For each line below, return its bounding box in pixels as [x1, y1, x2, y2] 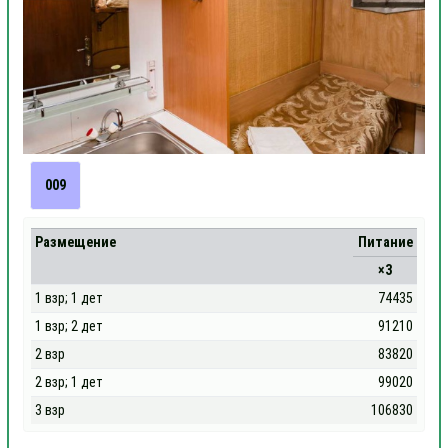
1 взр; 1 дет [35, 290, 104, 306]
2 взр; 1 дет [35, 374, 104, 390]
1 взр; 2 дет [35, 318, 104, 334]
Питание [357, 234, 413, 250]
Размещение [35, 234, 117, 250]
